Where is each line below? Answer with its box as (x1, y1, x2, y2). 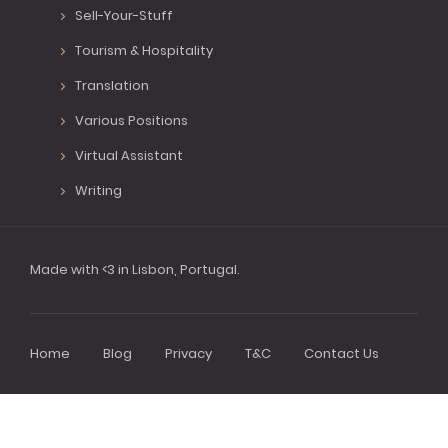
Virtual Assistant (75, 146, 183, 166)
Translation (75, 76, 149, 96)
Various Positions (75, 111, 188, 131)
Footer (30, 363, 103, 395)
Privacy (165, 344, 212, 364)
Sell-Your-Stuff (75, 6, 173, 26)
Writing (75, 181, 122, 201)
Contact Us (304, 344, 379, 364)
